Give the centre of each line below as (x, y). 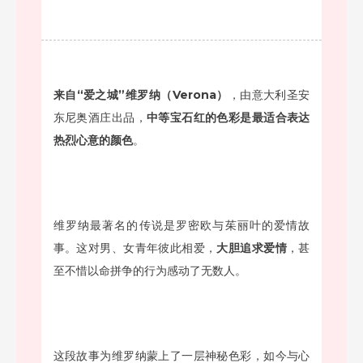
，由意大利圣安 (269, 94)
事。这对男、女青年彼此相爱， (135, 248)
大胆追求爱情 (252, 248)
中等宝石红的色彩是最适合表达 (228, 117)
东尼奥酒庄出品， (100, 117)
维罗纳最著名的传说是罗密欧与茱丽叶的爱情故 (181, 225)
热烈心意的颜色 (93, 140)
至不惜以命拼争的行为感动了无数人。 (149, 270)
